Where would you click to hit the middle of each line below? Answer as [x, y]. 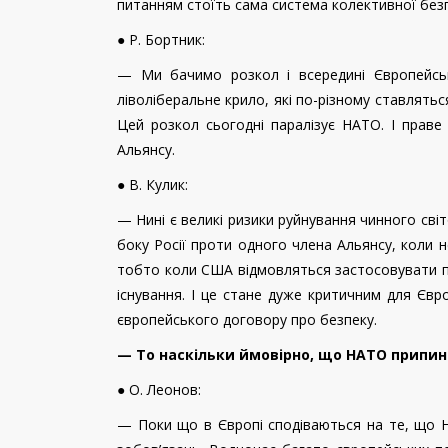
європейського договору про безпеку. [249, 320]
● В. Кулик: [154, 185]
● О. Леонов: [161, 390]
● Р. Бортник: [163, 40]
